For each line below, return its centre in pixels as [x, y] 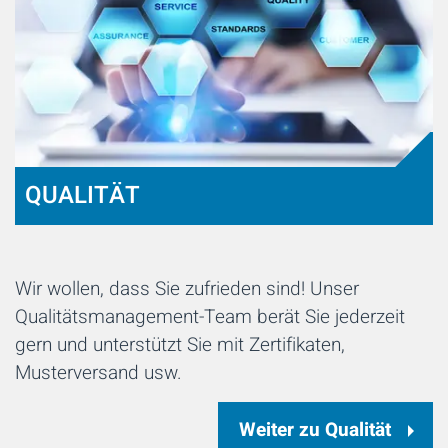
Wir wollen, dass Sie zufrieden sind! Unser [187, 289]
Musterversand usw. [101, 373]
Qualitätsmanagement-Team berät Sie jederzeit [210, 317]
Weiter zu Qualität [315, 430]
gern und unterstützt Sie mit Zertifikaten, [180, 345]
